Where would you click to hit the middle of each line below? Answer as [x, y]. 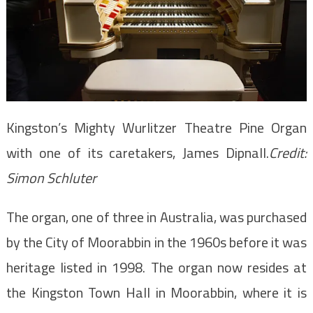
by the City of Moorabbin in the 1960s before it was [156, 242]
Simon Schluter [51, 177]
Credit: [288, 152]
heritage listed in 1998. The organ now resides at [156, 267]
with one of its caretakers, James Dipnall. [138, 152]
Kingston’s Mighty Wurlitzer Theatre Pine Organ [156, 127]
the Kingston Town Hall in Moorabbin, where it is [156, 292]
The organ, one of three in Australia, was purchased [156, 217]
